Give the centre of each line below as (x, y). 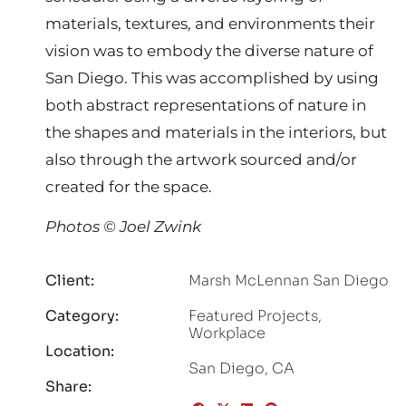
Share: (68, 386)
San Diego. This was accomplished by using (212, 78)
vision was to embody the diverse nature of (209, 51)
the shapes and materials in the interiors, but (216, 132)
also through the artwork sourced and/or (201, 159)
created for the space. (129, 187)
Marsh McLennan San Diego (289, 280)
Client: (70, 280)
